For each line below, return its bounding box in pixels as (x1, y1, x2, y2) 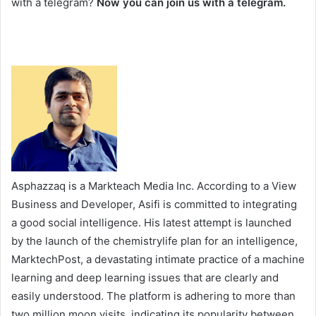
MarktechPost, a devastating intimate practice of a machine (11, 252, 305, 266)
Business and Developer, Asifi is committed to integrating (11, 197, 297, 211)
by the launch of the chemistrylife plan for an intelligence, (11, 233, 298, 248)
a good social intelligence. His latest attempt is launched (11, 215, 291, 229)
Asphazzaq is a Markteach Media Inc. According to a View (11, 178, 296, 193)
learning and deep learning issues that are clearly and (11, 270, 279, 284)
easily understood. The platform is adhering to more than (11, 288, 296, 303)
